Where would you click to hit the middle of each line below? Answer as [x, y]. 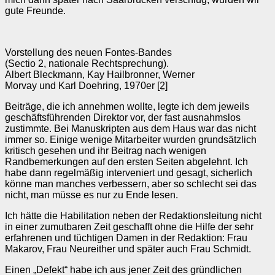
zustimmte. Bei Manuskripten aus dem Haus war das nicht [130, 128]
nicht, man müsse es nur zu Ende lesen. [91, 195]
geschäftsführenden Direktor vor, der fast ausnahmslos [123, 117]
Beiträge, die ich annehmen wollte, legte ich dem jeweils [127, 106]
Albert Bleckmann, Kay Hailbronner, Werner [100, 74]
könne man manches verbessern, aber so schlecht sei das [131, 184]
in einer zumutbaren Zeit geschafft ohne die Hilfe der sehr [129, 227]
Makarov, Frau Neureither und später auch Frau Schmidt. [128, 249]
